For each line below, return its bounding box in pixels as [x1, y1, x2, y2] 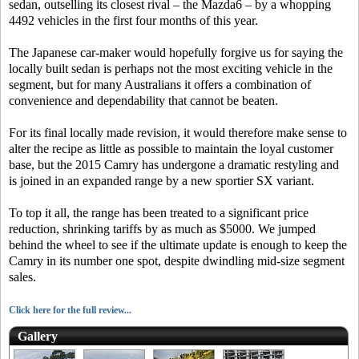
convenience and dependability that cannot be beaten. [9, 94, 278, 107]
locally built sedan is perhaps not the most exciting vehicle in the [9, 62, 333, 75]
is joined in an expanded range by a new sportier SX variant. [9, 174, 314, 188]
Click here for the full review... [9, 305, 131, 316]
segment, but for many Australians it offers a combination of [9, 78, 311, 91]
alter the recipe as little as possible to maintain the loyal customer [9, 142, 333, 155]
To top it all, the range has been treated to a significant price [9, 206, 309, 220]
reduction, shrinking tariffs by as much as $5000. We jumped [9, 222, 316, 236]
